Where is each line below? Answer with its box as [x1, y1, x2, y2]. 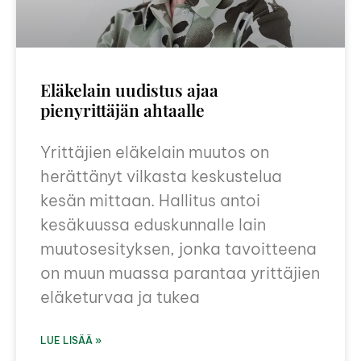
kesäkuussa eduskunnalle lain [40, 214, 266, 235]
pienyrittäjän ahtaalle [40, 98, 205, 122]
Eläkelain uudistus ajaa [40, 78, 218, 102]
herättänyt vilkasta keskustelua [40, 166, 282, 187]
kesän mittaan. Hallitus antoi [40, 190, 260, 211]
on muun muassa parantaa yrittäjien [40, 263, 320, 284]
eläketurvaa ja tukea [40, 287, 200, 308]
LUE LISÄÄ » [40, 334, 102, 347]
